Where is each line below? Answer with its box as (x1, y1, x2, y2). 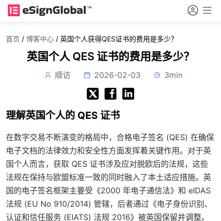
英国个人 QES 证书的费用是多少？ (27, 50, 194, 63)
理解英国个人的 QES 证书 (6, 110, 120, 121)
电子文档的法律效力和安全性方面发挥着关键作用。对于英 (6, 146, 211, 155)
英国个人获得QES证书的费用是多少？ (60, 35, 178, 43)
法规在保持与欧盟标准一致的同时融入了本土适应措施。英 (6, 172, 211, 182)
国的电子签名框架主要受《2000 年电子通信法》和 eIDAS (6, 185, 211, 195)
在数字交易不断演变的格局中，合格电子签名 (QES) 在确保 (6, 132, 214, 142)
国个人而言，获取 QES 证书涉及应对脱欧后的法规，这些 (6, 159, 208, 169)
